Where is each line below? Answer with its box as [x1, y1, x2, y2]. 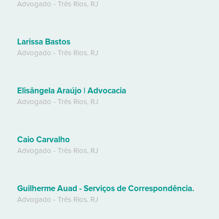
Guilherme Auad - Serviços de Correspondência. [17, 183, 194, 194]
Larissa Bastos [17, 37, 70, 47]
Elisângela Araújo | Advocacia [17, 86, 126, 96]
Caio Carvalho [17, 134, 70, 145]
